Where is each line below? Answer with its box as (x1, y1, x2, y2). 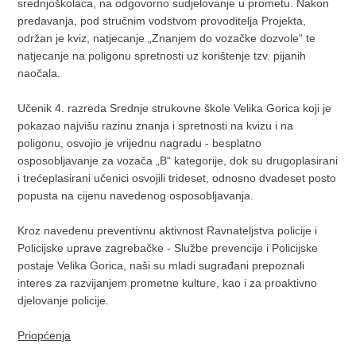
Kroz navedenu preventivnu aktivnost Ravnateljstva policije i (17, 224, 318, 238)
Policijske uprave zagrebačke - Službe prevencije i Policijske (17, 242, 319, 255)
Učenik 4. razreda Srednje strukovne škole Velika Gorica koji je (17, 102, 332, 115)
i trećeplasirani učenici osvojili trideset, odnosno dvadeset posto (17, 172, 337, 185)
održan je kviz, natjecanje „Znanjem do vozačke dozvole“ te (17, 32, 316, 45)
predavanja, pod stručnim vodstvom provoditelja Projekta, (17, 14, 307, 28)
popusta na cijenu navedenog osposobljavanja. (17, 189, 254, 203)
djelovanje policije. (17, 294, 110, 308)
